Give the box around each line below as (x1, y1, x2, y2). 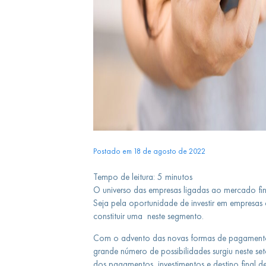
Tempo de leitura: (93, 172, 155, 182)
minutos (164, 172, 192, 182)
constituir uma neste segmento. (93, 211, 204, 221)
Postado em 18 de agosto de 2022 (93, 146, 205, 156)
